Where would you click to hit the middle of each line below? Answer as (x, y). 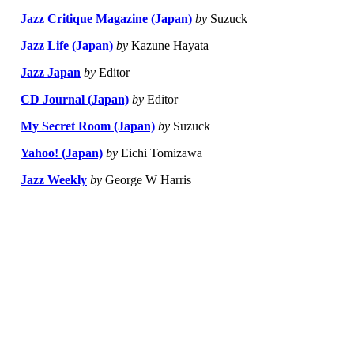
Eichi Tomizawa (160, 153)
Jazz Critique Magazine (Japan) (106, 19)
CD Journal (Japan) (75, 100)
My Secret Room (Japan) (88, 126)
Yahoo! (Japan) (62, 153)
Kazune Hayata (168, 46)
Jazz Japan (51, 73)
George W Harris (147, 180)
